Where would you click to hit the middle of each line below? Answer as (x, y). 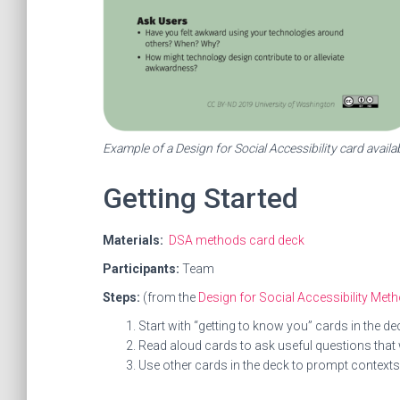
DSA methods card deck (237, 241)
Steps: (123, 298)
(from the (171, 298)
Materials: (133, 241)
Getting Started (200, 199)
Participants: (141, 269)
